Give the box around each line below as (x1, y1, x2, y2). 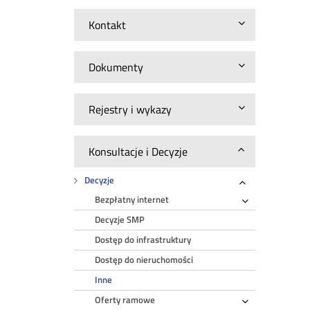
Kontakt (89, 17, 127, 33)
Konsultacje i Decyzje (89, 143, 188, 160)
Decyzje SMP (95, 213, 145, 226)
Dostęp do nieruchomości (95, 253, 194, 266)
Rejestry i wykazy (89, 101, 172, 118)
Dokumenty (89, 59, 144, 75)
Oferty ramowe (95, 293, 156, 307)
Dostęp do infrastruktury (95, 233, 192, 246)
